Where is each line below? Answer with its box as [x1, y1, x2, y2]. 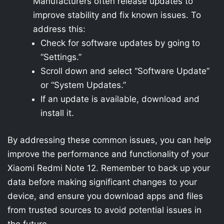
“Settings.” [40, 52, 81, 62]
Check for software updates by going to [40, 38, 200, 48]
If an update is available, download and [40, 94, 199, 104]
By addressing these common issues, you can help [7, 134, 211, 145]
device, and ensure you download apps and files [7, 190, 203, 201]
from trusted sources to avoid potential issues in [7, 204, 201, 215]
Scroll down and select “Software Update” [40, 66, 209, 76]
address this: [33, 24, 85, 34]
